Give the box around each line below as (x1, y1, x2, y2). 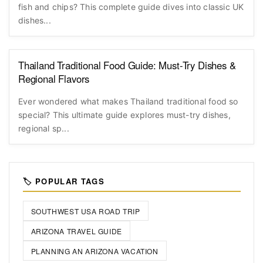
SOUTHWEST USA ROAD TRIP (31, 205, 140, 216)
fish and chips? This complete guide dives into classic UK (18, 1, 244, 12)
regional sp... (18, 123, 69, 134)
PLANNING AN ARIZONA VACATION (31, 245, 159, 256)
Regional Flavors (18, 72, 90, 86)
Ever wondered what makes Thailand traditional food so (18, 96, 238, 107)
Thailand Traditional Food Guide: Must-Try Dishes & (18, 58, 237, 73)
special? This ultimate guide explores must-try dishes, (18, 110, 231, 120)
